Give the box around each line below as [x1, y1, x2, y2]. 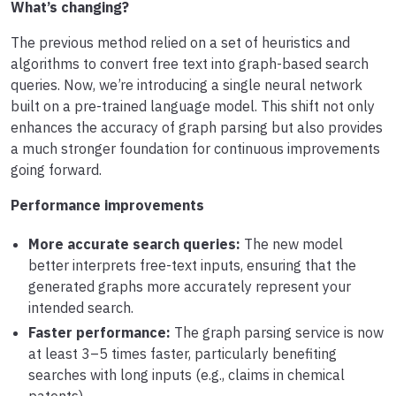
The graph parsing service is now [171, 324, 384, 342]
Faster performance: [28, 324, 171, 342]
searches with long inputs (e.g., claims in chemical [28, 366, 345, 385]
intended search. [28, 299, 133, 317]
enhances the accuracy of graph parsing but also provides [11, 118, 383, 137]
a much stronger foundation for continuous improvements [11, 140, 380, 158]
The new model [240, 235, 343, 254]
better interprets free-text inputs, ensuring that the [28, 256, 356, 275]
